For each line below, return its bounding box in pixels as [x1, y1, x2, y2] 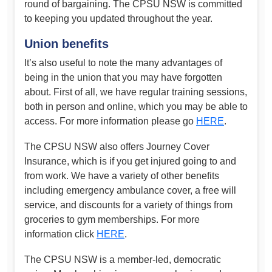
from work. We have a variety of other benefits [24, 170, 219, 181]
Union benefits [24, 37, 109, 51]
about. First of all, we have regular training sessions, [24, 87, 247, 98]
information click [24, 228, 97, 239]
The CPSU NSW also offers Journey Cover [24, 141, 209, 152]
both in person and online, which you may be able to [24, 101, 248, 112]
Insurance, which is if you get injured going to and [24, 155, 236, 166]
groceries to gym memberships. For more [24, 214, 200, 225]
